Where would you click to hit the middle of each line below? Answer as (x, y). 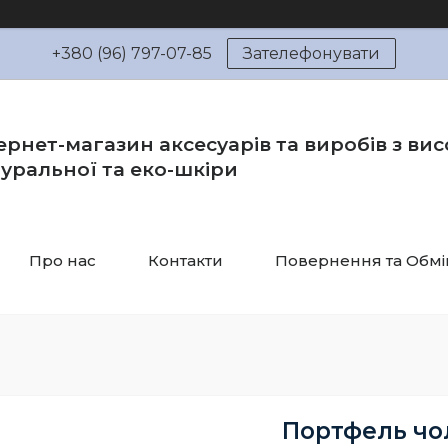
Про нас (62, 260)
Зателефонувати (311, 53)
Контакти (185, 260)
